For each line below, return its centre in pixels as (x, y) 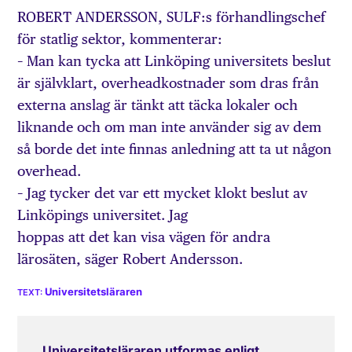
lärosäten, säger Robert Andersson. (130, 259)
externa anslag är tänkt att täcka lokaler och (158, 105)
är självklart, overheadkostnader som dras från (169, 83)
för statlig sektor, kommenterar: (120, 39)
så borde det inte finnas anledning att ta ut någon (175, 149)
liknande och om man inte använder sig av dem (170, 127)
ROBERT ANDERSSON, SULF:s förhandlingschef (172, 17)
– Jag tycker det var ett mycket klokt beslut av (163, 193)
